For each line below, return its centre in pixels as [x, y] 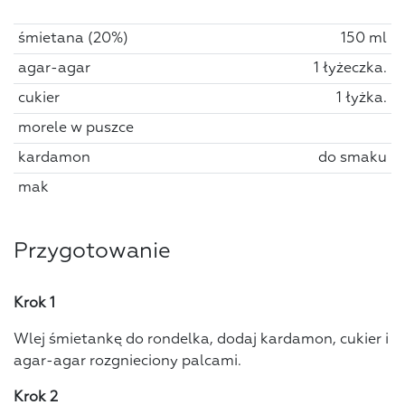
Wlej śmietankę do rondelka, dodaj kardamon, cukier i [201, 340]
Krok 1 [34, 304]
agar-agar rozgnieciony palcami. [127, 362]
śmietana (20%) [73, 39]
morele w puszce [75, 129]
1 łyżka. [362, 99]
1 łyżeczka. [351, 69]
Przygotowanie [92, 252]
